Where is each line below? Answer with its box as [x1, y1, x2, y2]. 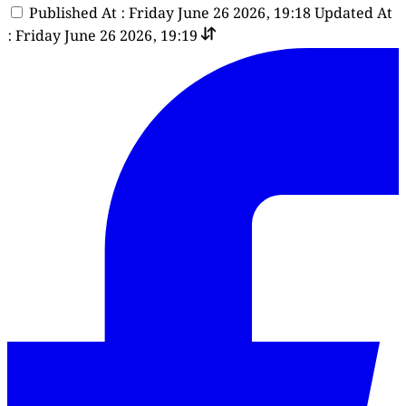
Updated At [314, 2, 392, 25]
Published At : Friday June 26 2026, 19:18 [29, 2, 311, 25]
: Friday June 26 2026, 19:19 [7, 24, 198, 48]
